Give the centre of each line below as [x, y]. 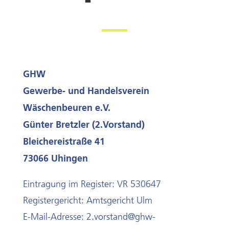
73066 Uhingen [55, 158]
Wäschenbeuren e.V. [66, 108]
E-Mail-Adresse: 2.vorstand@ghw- [89, 217]
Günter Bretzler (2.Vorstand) [84, 124]
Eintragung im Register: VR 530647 [92, 184]
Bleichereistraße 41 [64, 141]
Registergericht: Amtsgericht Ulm [87, 200]
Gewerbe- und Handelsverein [86, 91]
